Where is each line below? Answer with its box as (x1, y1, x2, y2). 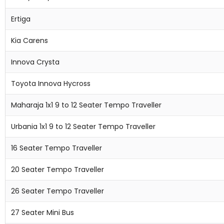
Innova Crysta (11, 57, 59, 67)
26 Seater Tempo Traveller (11, 186, 104, 196)
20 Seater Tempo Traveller (11, 164, 104, 174)
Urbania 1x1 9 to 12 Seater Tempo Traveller (11, 121, 155, 131)
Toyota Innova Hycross (11, 78, 90, 88)
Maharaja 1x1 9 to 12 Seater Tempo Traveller (11, 100, 161, 110)
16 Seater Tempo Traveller (11, 143, 102, 153)
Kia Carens (11, 35, 48, 45)
